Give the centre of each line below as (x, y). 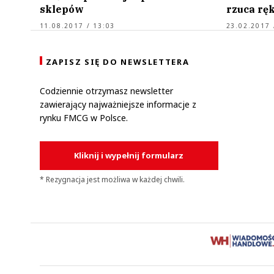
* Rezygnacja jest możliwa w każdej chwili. (112, 179)
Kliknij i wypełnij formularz (129, 155)
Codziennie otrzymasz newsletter (106, 91)
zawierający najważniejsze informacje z (118, 104)
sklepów (61, 9)
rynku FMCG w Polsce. (83, 117)
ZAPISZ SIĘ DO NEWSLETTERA (117, 61)
